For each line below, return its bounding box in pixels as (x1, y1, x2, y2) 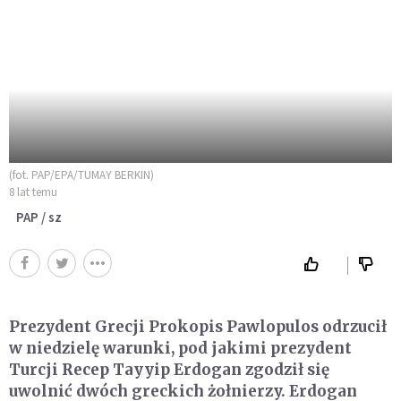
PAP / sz (16, 208, 62, 226)
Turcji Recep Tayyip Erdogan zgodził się (9, 359, 329, 380)
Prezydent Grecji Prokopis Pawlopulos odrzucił (9, 316, 387, 337)
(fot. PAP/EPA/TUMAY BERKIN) (9, 166, 154, 183)
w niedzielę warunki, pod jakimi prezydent (9, 337, 352, 358)
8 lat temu (9, 183, 57, 200)
